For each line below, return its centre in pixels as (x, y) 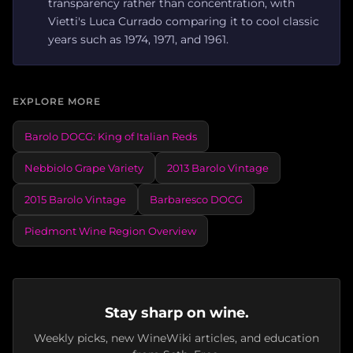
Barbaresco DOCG (196, 199)
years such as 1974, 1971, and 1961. (138, 39)
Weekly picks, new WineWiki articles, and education (176, 338)
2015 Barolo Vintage (75, 199)
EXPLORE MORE (57, 101)
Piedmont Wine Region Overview (110, 230)
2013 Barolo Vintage (218, 167)
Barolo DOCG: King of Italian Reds (111, 136)
